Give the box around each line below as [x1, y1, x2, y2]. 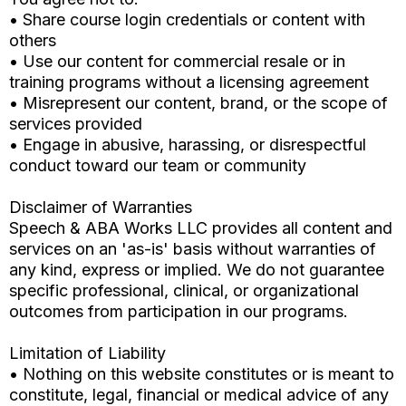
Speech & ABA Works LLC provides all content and [9, 218, 392, 238]
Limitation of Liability [9, 343, 166, 363]
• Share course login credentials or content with [9, 10, 365, 30]
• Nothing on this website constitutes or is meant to [9, 364, 394, 384]
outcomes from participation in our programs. [9, 302, 348, 322]
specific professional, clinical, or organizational [9, 281, 359, 301]
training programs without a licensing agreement [9, 72, 369, 92]
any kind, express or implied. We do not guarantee [9, 260, 384, 280]
